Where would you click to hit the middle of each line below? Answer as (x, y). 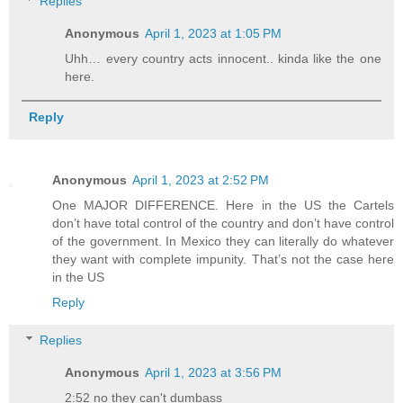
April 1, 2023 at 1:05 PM (214, 34)
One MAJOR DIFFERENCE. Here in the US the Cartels (223, 206)
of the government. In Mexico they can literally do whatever (223, 242)
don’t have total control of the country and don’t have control (223, 224)
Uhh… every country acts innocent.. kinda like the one (223, 59)
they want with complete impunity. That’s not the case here (223, 260)
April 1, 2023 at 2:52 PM (201, 180)
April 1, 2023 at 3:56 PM (214, 373)
